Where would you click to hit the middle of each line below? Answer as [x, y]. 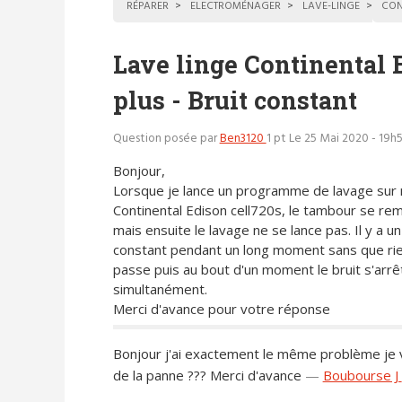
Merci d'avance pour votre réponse [221, 308]
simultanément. [160, 288]
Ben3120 [243, 139]
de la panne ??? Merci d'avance [207, 376]
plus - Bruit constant [235, 100]
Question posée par [166, 139]
